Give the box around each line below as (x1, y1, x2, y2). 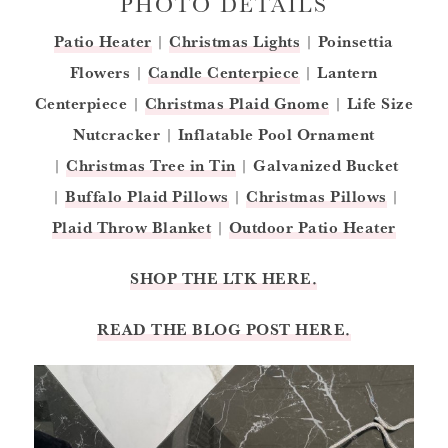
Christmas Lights (169, 29, 301, 54)
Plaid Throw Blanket (51, 215, 212, 240)
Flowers (69, 60, 131, 85)
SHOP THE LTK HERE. (130, 266, 318, 291)
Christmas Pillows (246, 184, 387, 209)
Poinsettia (317, 29, 394, 54)
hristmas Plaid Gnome (157, 91, 330, 116)
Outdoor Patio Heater (228, 215, 396, 240)
